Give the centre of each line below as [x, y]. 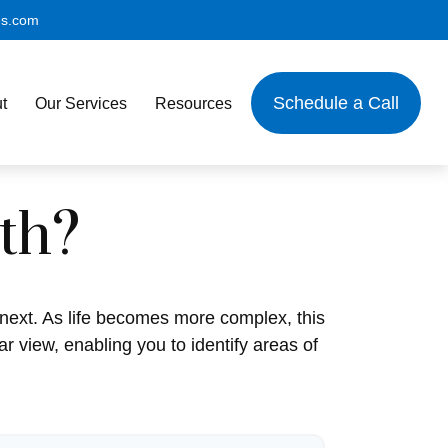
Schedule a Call [336, 102]
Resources [194, 103]
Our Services [81, 103]
